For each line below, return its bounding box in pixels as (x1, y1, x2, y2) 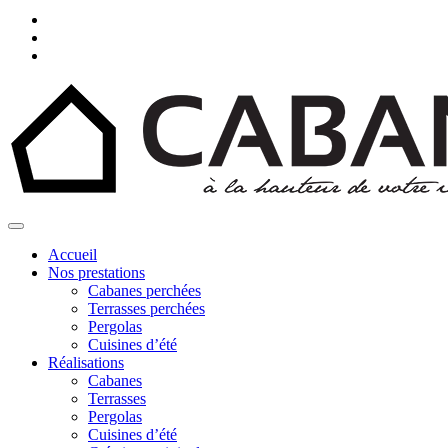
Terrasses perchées (88, 300, 205, 317)
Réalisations (48, 354, 124, 371)
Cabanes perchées (88, 282, 201, 299)
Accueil (48, 246, 97, 263)
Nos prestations (48, 264, 145, 281)
